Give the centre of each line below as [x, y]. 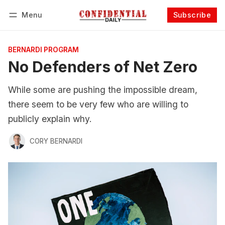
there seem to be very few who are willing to [98, 104]
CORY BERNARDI [56, 141]
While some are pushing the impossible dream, [103, 90]
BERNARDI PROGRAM [43, 50]
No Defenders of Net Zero [103, 67]
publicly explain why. [50, 119]
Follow [170, 28]
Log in [28, 28]
